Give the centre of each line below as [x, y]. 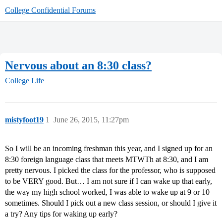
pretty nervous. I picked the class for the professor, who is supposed [110, 170]
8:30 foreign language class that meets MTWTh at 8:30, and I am [107, 160]
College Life [25, 81]
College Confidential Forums [50, 10]
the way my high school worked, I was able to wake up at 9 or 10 [107, 192]
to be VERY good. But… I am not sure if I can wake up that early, [109, 181]
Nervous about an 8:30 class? [78, 65]
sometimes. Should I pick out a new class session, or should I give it [111, 203]
